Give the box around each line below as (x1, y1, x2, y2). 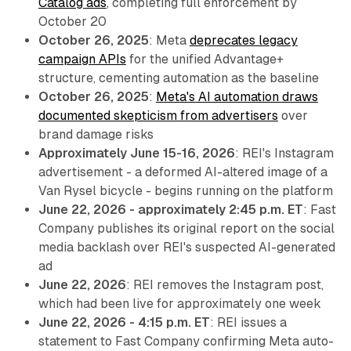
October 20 (38, 14, 107, 30)
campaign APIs (38, 52, 126, 67)
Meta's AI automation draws (155, 89, 318, 105)
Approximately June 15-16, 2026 (38, 146, 235, 161)
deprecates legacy (189, 33, 298, 49)
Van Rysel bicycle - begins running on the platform (38, 183, 333, 199)
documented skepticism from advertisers (38, 108, 278, 124)
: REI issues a (209, 315, 287, 331)
